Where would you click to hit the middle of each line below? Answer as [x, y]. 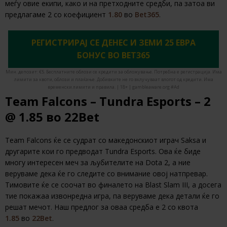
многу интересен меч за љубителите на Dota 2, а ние [98, 163]
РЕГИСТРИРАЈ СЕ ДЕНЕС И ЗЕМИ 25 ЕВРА [113, 43]
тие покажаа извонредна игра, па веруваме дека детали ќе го [112, 196]
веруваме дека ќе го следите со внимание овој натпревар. [106, 174]
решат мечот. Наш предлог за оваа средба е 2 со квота [102, 207]
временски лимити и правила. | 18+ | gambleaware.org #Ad [113, 87]
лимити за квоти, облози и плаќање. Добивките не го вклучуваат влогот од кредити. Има [113, 80]
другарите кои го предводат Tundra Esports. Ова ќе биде [103, 152]
